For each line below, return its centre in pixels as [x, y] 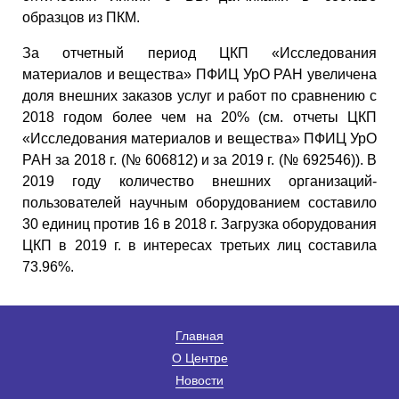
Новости [199, 380]
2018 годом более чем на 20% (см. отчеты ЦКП [199, 117]
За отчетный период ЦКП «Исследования [199, 53]
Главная [199, 335]
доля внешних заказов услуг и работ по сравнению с [199, 95]
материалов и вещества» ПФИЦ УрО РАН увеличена [199, 74]
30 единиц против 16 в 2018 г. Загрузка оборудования [199, 224]
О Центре [199, 358]
